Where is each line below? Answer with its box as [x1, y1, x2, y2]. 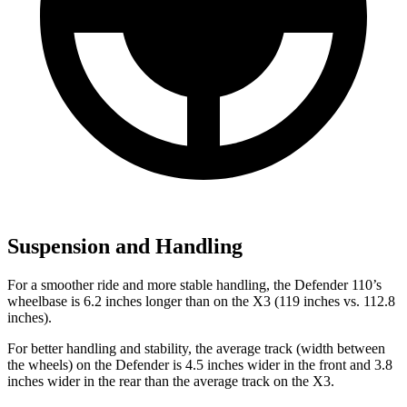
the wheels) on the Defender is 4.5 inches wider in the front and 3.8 [7, 356, 392, 372]
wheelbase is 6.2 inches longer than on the [7, 293, 253, 309]
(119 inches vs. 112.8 [271, 293, 395, 309]
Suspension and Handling [7, 233, 243, 258]
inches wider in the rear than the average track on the [7, 372, 313, 389]
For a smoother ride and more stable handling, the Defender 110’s [7, 276, 382, 293]
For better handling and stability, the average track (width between [7, 340, 385, 356]
